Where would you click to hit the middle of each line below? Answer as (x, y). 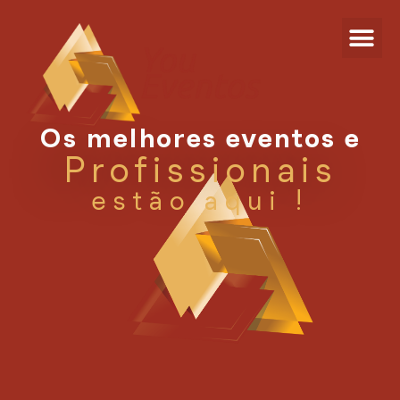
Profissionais (200, 170)
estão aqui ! (200, 201)
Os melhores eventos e (200, 138)
